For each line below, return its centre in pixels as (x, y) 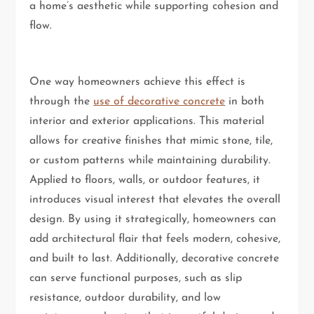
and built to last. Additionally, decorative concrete (155, 259)
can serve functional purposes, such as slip (136, 279)
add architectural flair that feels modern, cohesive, (155, 239)
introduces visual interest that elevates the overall (155, 200)
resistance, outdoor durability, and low (125, 298)
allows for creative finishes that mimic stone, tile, (151, 141)
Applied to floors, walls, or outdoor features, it (145, 180)
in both (245, 102)
